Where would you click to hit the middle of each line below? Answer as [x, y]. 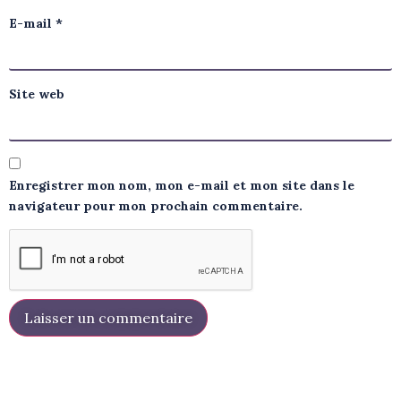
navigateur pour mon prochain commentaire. [156, 205]
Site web [37, 94]
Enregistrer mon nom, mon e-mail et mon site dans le [182, 185]
